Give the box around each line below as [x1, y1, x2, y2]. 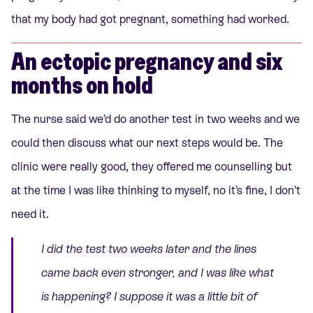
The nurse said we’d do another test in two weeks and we [11, 112, 300, 126]
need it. [11, 208, 49, 221]
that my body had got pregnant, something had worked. [11, 12, 289, 26]
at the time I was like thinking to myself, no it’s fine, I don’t [11, 184, 300, 198]
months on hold [11, 68, 153, 100]
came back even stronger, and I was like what [41, 266, 274, 280]
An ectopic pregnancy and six [11, 45, 282, 76]
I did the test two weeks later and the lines [41, 242, 256, 256]
